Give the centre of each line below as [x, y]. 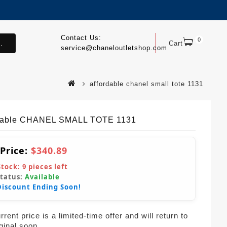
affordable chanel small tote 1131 [146, 84]
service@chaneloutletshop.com [114, 48]
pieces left [47, 166]
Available [42, 177]
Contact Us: [81, 38]
